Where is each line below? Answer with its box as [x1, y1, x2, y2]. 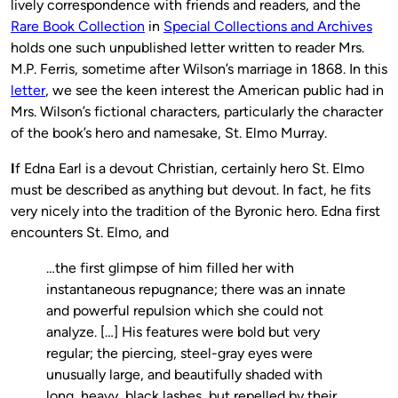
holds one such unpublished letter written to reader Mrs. [11, 38, 364, 56]
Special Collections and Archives [163, 17, 372, 35]
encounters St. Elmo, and [11, 223, 169, 241]
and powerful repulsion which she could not [46, 301, 323, 319]
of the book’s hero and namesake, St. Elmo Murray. [11, 123, 327, 141]
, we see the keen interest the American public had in [45, 81, 384, 99]
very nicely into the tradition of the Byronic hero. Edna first [11, 202, 380, 219]
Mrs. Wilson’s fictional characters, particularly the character [11, 102, 383, 120]
